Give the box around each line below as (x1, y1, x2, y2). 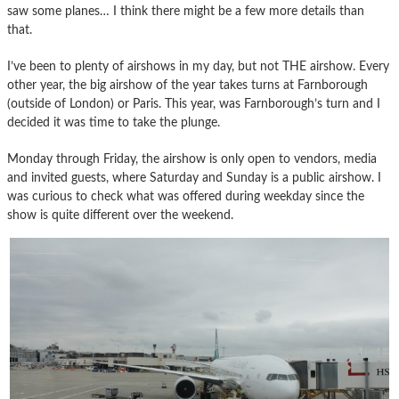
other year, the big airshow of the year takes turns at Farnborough (7, 78, 368, 93)
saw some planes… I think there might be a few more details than (7, 4, 364, 19)
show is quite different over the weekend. (7, 208, 233, 223)
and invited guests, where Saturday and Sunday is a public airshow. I (7, 171, 381, 185)
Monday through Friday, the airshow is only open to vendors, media (7, 152, 377, 167)
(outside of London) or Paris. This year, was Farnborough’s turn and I (7, 97, 380, 111)
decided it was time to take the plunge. (7, 116, 220, 130)
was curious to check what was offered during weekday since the (7, 190, 368, 204)
